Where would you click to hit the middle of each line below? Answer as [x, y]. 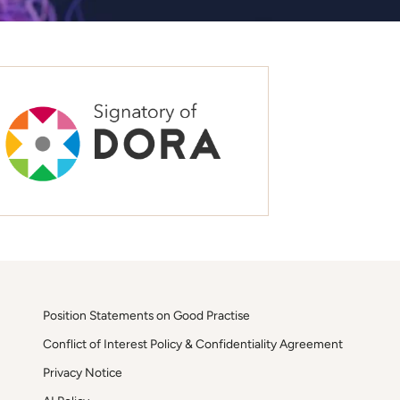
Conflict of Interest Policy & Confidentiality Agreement [192, 343]
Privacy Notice [82, 372]
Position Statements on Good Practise [146, 315]
